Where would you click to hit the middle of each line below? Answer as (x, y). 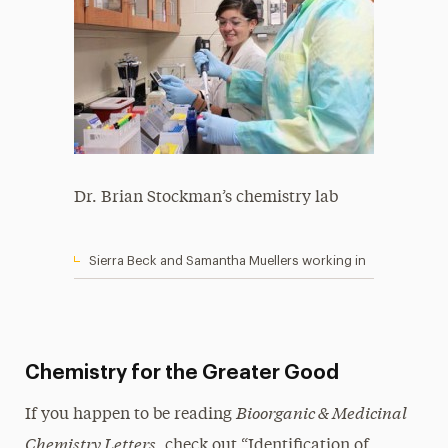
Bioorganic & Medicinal (321, 411)
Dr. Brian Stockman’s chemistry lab (205, 198)
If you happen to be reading (130, 415)
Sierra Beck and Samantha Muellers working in (227, 260)
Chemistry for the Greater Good (181, 373)
